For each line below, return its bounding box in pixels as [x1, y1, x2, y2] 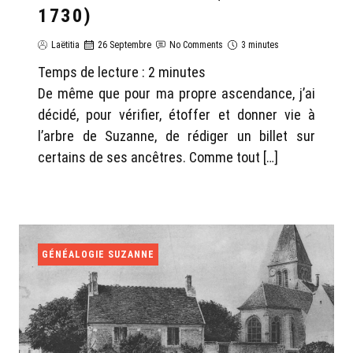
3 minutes [241, 39, 279, 51]
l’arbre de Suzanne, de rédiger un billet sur [38, 128, 315, 145]
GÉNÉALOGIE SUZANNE [42, 249, 154, 261]
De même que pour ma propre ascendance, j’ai [38, 85, 315, 102]
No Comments [169, 39, 223, 51]
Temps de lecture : [38, 64, 148, 81]
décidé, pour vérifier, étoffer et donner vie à [38, 106, 315, 124]
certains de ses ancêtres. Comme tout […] [38, 149, 278, 166]
